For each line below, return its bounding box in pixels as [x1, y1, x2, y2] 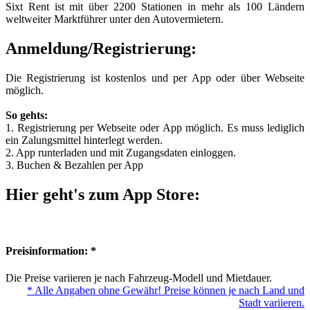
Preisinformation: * [6, 244, 96, 257]
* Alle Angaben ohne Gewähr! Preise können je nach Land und [27, 284, 304, 296]
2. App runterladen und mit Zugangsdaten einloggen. [6, 146, 236, 158]
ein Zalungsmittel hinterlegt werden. [6, 134, 163, 146]
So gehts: [6, 109, 48, 121]
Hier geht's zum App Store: [6, 185, 200, 203]
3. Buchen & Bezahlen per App [6, 158, 143, 171]
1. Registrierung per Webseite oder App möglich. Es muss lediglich [6, 121, 304, 134]
